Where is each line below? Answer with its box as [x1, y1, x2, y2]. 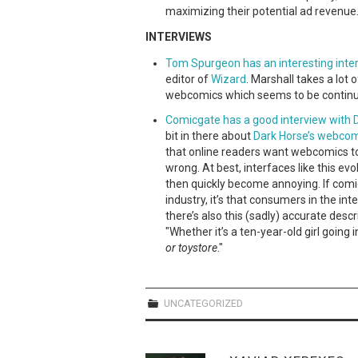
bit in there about [165, 129, 253, 142]
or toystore [165, 241, 217, 254]
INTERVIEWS [145, 30, 212, 43]
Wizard [211, 73, 246, 86]
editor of [165, 73, 211, 86]
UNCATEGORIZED [161, 297, 244, 309]
